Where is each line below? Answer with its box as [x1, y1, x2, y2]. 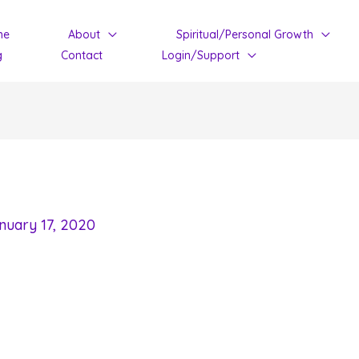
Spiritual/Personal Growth [175, 27, 313, 42]
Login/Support [161, 48, 240, 63]
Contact [61, 48, 103, 63]
